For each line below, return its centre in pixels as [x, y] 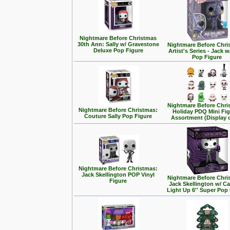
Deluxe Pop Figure [118, 50]
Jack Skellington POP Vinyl [118, 175]
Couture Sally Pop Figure [118, 116]
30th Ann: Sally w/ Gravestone [118, 44]
